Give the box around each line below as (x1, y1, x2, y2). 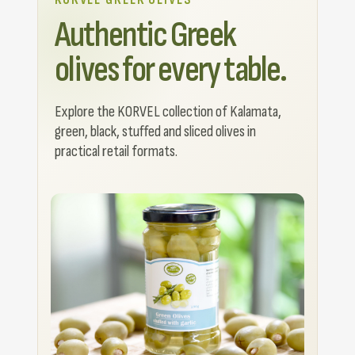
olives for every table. (55, 48, 287, 92)
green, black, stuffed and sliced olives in (55, 121, 256, 141)
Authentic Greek (55, 13, 235, 57)
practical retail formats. (55, 141, 177, 161)
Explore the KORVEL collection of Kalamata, (55, 101, 281, 121)
